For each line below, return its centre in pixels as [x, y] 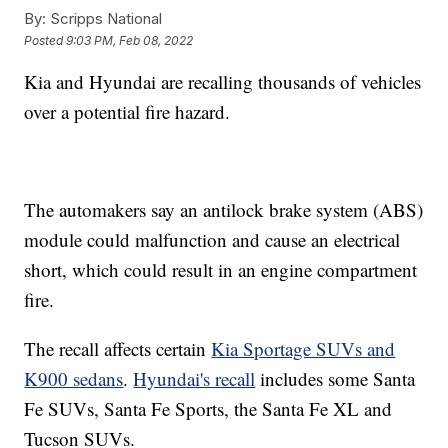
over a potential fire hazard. [127, 112]
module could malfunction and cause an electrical [212, 240]
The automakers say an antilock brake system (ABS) [224, 210]
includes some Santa [335, 379]
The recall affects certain [118, 349]
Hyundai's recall [194, 379]
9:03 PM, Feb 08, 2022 [130, 40]
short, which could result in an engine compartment [221, 270]
